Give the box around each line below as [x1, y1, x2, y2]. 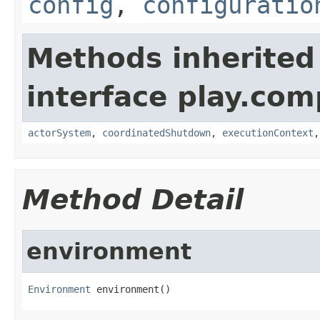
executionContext [222, 126, 314, 139]
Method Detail [22, 183, 244, 216]
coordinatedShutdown [102, 126, 211, 139]
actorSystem [28, 126, 91, 139]
